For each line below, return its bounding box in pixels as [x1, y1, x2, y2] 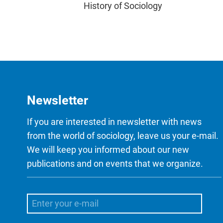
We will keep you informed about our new [27, 144, 189, 155]
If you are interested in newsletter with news [27, 116, 202, 127]
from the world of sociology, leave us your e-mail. [27, 130, 219, 141]
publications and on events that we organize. [27, 158, 203, 169]
